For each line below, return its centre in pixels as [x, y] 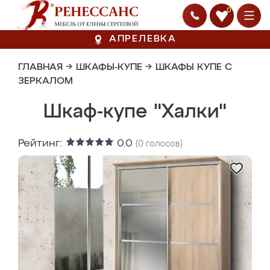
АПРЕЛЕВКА [143, 39]
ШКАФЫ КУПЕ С [194, 67]
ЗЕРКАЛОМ [46, 81]
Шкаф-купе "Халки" [135, 112]
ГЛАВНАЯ [40, 67]
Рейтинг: [42, 143]
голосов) [163, 144]
